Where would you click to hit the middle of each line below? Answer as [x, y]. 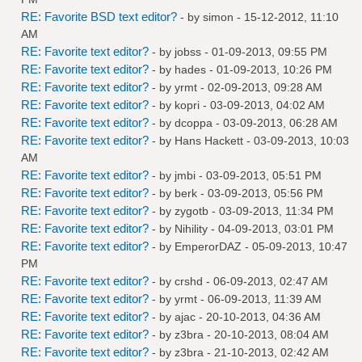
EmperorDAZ [208, 246]
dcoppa [194, 122]
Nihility [191, 228]
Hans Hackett [209, 140]
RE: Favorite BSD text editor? [99, 16]
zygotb [192, 210]
